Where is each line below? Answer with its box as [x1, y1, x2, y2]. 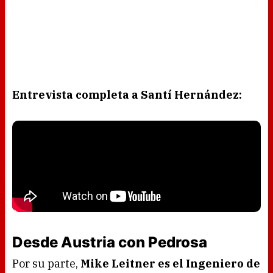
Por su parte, [12, 257, 80, 271]
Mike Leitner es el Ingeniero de [80, 257, 260, 271]
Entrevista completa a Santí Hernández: [12, 88, 242, 102]
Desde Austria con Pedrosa [12, 233, 207, 252]
